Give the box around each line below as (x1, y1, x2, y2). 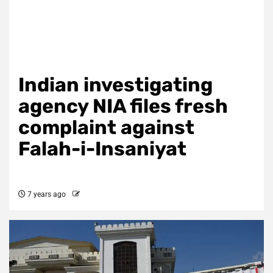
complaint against (18, 116, 194, 139)
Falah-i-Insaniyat (18, 137, 186, 160)
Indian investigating (18, 73, 213, 96)
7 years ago (26, 190, 66, 199)
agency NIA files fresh (18, 94, 228, 118)
